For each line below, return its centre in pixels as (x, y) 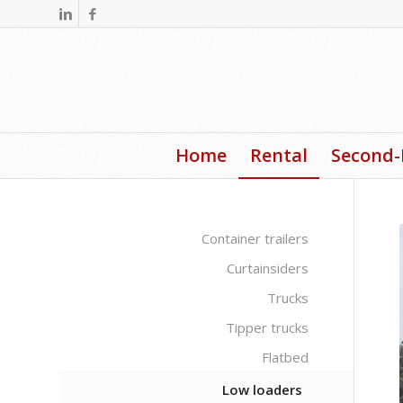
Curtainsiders (267, 268)
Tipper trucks (267, 327)
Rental (279, 155)
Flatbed (285, 357)
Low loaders (262, 390)
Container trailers (255, 238)
